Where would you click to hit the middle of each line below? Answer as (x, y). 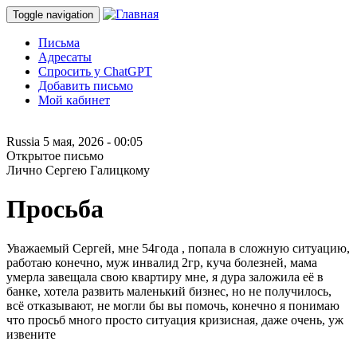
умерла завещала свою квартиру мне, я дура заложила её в (165, 277)
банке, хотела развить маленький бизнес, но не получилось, (169, 291)
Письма (59, 43)
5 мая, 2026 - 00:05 (93, 141)
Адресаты (65, 57)
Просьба (55, 209)
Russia (25, 141)
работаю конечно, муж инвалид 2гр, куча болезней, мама (162, 262)
